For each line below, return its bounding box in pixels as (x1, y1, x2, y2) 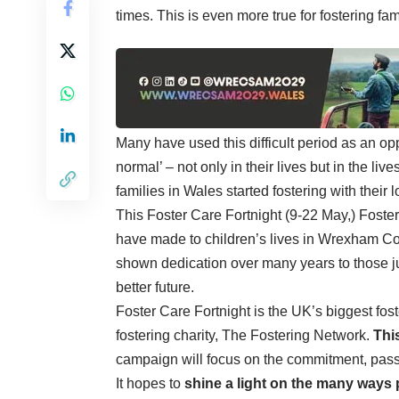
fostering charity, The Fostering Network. (116, 327, 373, 343)
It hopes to (116, 375, 184, 391)
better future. (116, 279, 194, 295)
